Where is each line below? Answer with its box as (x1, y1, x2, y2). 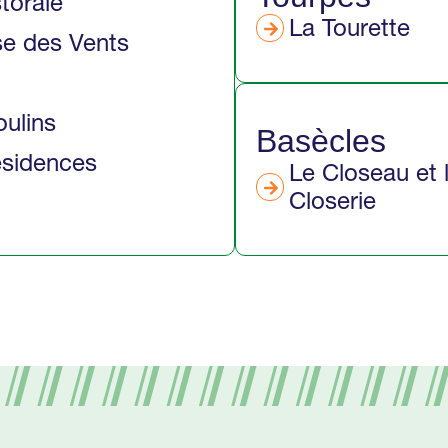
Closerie (288, 186, 376, 215)
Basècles (255, 123, 386, 159)
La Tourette (288, 13, 410, 42)
